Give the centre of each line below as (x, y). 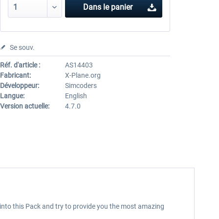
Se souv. (22, 47)
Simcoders (81, 86)
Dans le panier (108, 7)
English (76, 96)
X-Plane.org (83, 75)
